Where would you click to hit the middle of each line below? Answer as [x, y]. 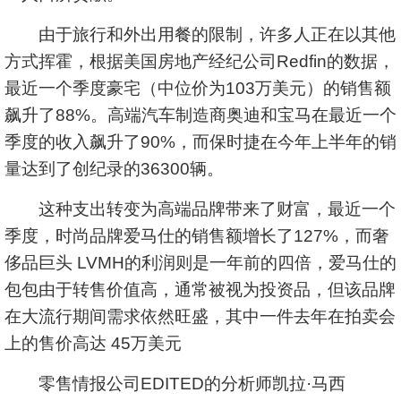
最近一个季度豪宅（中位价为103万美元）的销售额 [198, 88]
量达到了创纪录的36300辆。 [114, 169]
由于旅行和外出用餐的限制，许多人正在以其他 [200, 34]
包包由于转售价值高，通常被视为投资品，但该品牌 [200, 290]
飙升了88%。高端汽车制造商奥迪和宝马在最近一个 [200, 115]
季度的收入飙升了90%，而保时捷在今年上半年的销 [200, 142]
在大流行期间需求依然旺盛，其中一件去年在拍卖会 [200, 316]
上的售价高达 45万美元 [93, 343]
